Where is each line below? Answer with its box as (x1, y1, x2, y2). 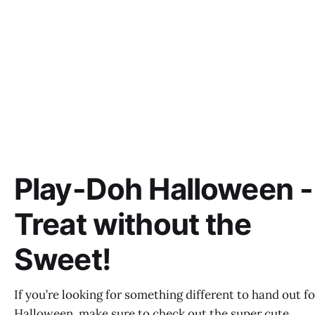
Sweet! (14, 241, 111, 277)
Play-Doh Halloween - (14, 171, 314, 207)
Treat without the (14, 206, 251, 242)
